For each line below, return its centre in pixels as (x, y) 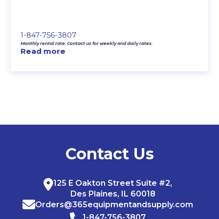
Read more (43, 51)
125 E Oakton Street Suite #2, (113, 183)
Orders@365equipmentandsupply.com (114, 205)
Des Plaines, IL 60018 (113, 194)
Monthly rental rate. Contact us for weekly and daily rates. (87, 43)
